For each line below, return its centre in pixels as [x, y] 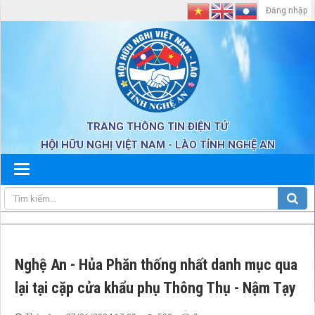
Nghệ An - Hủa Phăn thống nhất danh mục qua [156, 265]
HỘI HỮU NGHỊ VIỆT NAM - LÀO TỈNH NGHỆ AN [157, 145]
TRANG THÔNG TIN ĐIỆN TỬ [157, 127]
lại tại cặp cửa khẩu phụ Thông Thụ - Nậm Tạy [155, 288]
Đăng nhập [287, 11]
